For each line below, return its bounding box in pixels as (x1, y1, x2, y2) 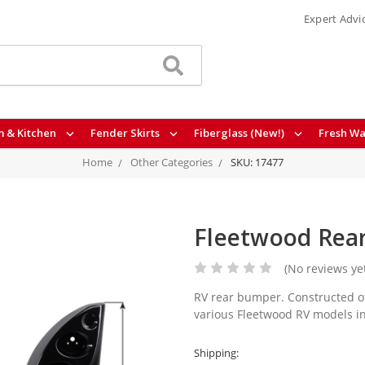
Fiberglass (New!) (193, 125, 287, 141)
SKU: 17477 (230, 155, 284, 169)
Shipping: (194, 345, 239, 360)
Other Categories (130, 155, 213, 169)
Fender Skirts (90, 125, 162, 141)
